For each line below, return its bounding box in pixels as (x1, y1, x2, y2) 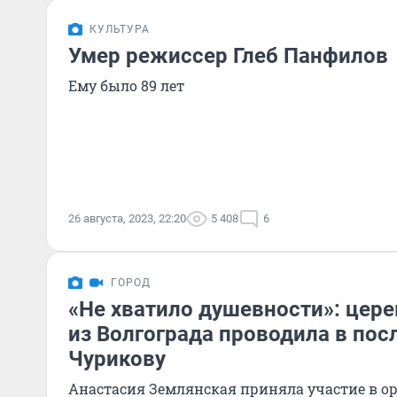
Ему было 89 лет (68, 76, 184, 95)
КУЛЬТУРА (90, 23, 150, 35)
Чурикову (68, 346, 166, 371)
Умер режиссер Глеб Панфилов (68, 43, 388, 68)
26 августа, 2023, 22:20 (68, 212, 186, 225)
